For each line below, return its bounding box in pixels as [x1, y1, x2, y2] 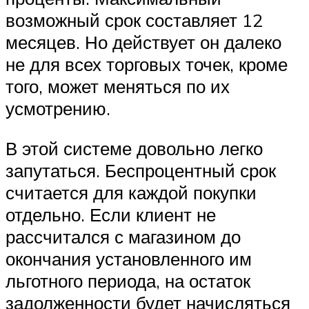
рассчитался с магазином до [6, 225, 241, 248]
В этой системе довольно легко [6, 137, 263, 159]
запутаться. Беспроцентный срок [6, 159, 276, 181]
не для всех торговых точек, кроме [6, 53, 288, 76]
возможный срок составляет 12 [6, 9, 263, 32]
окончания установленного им [6, 247, 252, 270]
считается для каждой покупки [6, 181, 257, 203]
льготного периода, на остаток [6, 269, 250, 292]
